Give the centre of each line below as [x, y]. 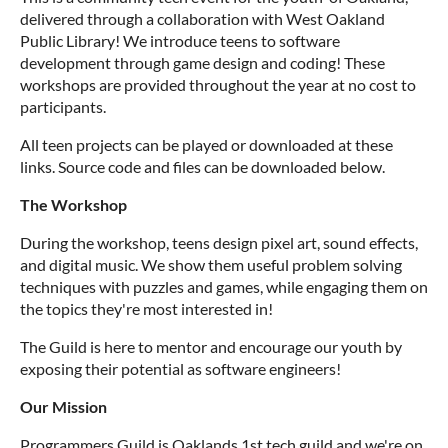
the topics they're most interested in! [146, 308]
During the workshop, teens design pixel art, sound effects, [219, 242]
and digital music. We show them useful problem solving [211, 264]
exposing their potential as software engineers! [180, 368]
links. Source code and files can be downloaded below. [202, 166]
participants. [63, 106]
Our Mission [63, 406]
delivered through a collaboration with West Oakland [202, 18]
